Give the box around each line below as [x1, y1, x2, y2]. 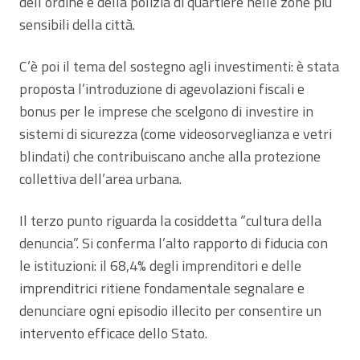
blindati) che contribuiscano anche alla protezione [19, 145, 321, 168]
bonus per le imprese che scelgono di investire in [19, 100, 313, 123]
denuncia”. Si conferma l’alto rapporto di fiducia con [19, 232, 328, 255]
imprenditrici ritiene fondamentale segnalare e [19, 277, 305, 300]
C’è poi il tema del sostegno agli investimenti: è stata [19, 55, 339, 78]
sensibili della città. [19, 14, 135, 36]
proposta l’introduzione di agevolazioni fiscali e [19, 78, 305, 100]
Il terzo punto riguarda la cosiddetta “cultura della [19, 210, 321, 232]
